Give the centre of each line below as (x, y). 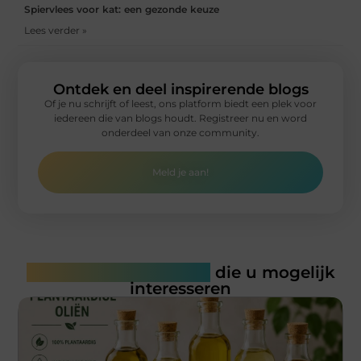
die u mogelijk (272, 273)
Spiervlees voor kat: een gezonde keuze (122, 9)
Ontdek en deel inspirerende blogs (180, 89)
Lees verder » (56, 30)
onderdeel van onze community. (180, 132)
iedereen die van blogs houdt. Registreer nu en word (180, 118)
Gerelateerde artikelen (118, 273)
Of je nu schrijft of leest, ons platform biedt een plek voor (180, 103)
